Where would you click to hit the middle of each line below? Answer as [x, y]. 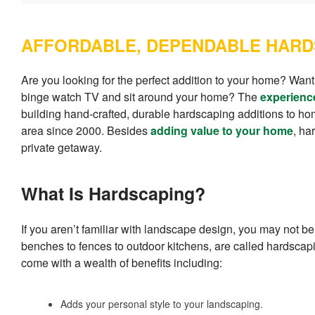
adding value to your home [222, 131]
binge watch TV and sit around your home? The [141, 97]
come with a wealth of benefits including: [122, 263]
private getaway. [62, 148]
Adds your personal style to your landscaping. [162, 304]
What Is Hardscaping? [113, 194]
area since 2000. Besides [86, 131]
